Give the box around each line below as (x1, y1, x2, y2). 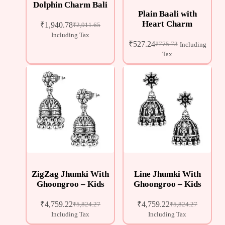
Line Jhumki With (134, 169, 201, 179)
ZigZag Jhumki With (32, 169, 109, 179)
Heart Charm (142, 19, 192, 29)
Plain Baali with (138, 9, 197, 19)
